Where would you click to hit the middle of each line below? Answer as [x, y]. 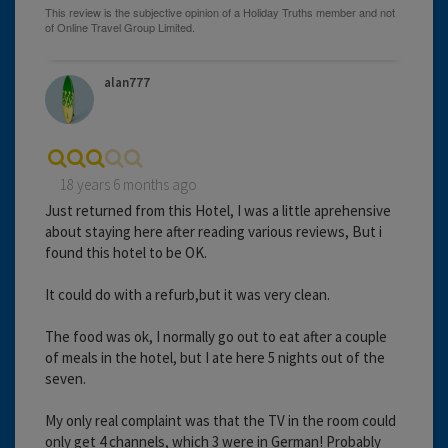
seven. [65, 378]
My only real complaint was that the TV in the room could [220, 420]
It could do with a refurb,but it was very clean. [187, 294]
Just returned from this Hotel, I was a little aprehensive [218, 210]
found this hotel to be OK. [126, 252]
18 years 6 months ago [128, 184]
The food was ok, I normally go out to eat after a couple [216, 336]
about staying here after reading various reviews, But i [213, 231]
